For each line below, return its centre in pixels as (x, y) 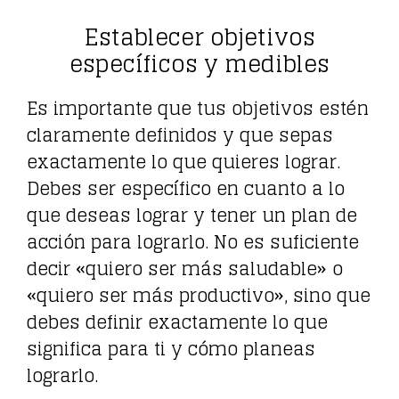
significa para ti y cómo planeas (171, 349)
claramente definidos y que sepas (180, 135)
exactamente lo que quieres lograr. (183, 162)
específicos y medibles (199, 63)
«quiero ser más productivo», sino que (199, 295)
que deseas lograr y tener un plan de (192, 215)
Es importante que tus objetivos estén (198, 108)
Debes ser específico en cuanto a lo (186, 188)
